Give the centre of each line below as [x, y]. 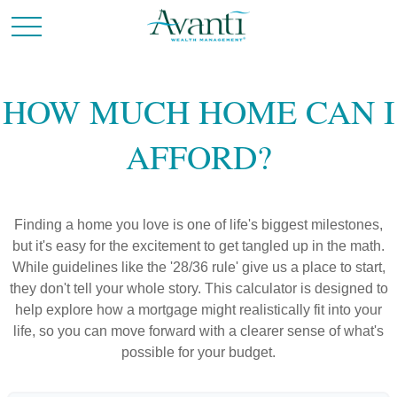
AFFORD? [198, 156]
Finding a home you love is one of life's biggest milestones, [198, 225]
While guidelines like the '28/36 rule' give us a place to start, [198, 267]
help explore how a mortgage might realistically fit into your [198, 310]
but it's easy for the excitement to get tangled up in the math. [198, 246]
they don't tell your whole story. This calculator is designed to [198, 288]
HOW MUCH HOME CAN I [198, 111]
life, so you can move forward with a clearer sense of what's [198, 331]
